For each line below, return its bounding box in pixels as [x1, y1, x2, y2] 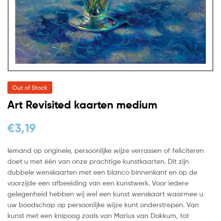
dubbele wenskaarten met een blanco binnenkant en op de [7, 167, 197, 176]
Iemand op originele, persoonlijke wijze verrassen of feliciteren [7, 146, 204, 154]
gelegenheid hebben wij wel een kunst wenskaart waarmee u [7, 189, 203, 198]
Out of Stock [12, 83, 47, 91]
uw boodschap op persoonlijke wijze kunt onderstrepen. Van [7, 200, 199, 209]
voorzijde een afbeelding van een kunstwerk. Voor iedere [7, 178, 188, 187]
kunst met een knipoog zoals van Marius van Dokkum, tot [7, 211, 189, 220]
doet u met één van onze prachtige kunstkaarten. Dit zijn [7, 156, 189, 165]
